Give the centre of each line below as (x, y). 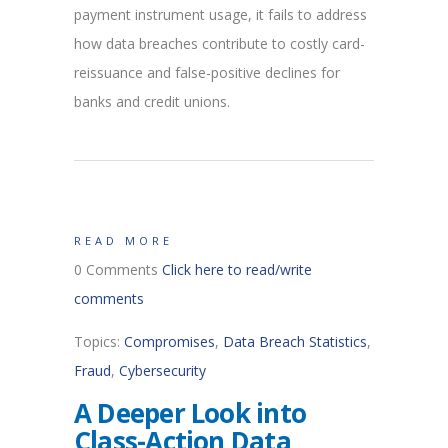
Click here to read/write (237, 270)
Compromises (169, 342)
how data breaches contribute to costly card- (219, 44)
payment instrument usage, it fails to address (220, 15)
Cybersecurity (162, 371)
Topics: (99, 342)
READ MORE (123, 241)
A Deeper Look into (190, 413)
